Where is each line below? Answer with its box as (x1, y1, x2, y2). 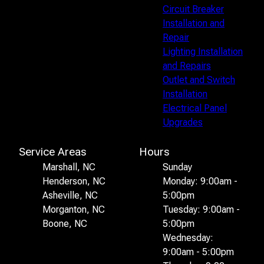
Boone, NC (42, 217, 87, 229)
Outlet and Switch (163, 74, 235, 85)
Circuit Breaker (163, 3, 224, 15)
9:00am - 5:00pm (163, 246, 234, 258)
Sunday (163, 161, 192, 173)
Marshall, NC (42, 161, 95, 173)
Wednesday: (163, 232, 213, 243)
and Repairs (163, 60, 211, 71)
